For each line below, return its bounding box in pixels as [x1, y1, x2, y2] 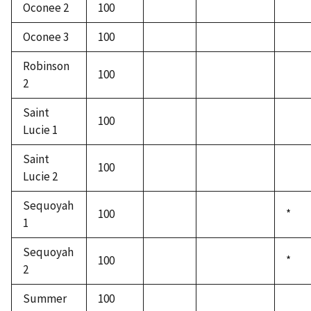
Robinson [23, 58, 69, 74]
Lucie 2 [23, 169, 58, 185]
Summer [23, 291, 67, 307]
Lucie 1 [23, 122, 58, 138]
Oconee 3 [23, 29, 69, 45]
